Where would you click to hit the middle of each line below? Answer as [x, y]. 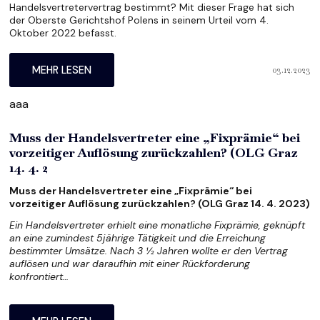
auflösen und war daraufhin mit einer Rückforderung [130, 263]
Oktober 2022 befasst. [63, 32]
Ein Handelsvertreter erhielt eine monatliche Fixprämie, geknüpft [157, 225]
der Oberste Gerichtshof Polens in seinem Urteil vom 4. [139, 20]
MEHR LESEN [62, 70]
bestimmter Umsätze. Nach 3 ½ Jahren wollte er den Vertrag [149, 250]
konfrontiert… [39, 276]
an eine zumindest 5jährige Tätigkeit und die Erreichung [138, 237]
